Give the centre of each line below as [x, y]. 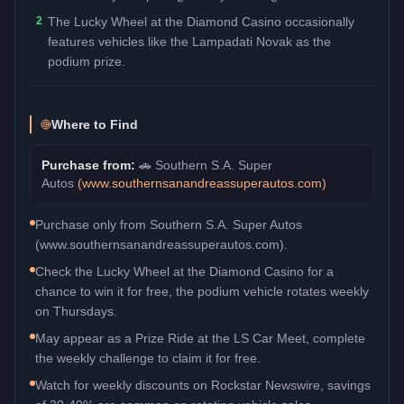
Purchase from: [90, 165]
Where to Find [95, 124]
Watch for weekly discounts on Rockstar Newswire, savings [203, 385]
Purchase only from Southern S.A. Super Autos [169, 224]
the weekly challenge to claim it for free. [148, 358]
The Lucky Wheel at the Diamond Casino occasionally [201, 21]
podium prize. [87, 61]
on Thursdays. [76, 311]
